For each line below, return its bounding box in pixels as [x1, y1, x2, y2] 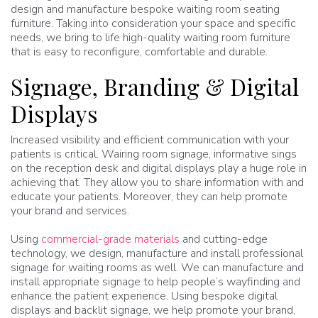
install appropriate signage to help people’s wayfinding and [11, 274, 300, 290]
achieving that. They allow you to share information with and [11, 175, 304, 190]
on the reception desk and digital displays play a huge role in [11, 160, 307, 176]
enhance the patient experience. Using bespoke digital [11, 288, 278, 304]
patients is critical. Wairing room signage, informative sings [11, 146, 297, 162]
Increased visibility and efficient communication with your [11, 132, 289, 148]
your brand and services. [11, 203, 129, 219]
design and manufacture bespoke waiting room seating [11, 1, 280, 17]
